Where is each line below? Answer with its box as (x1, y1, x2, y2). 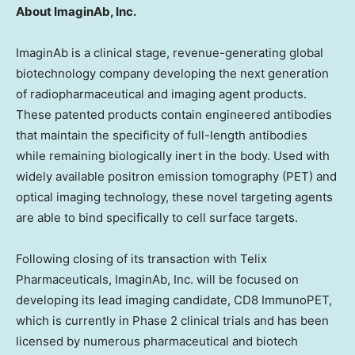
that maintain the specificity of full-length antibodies (16, 127, 307, 143)
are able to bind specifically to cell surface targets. (16, 209, 298, 225)
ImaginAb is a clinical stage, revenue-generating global (16, 44, 323, 60)
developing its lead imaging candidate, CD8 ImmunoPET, (16, 292, 332, 307)
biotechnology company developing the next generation (16, 65, 329, 81)
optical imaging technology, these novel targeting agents (16, 189, 333, 204)
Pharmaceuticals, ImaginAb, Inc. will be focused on (16, 271, 299, 287)
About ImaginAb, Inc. (16, 3, 136, 19)
